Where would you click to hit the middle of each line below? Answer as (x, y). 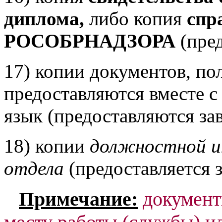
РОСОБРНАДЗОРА (92, 41)
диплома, (47, 19)
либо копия (136, 19)
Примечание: (78, 199)
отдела (34, 168)
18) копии (47, 146)
